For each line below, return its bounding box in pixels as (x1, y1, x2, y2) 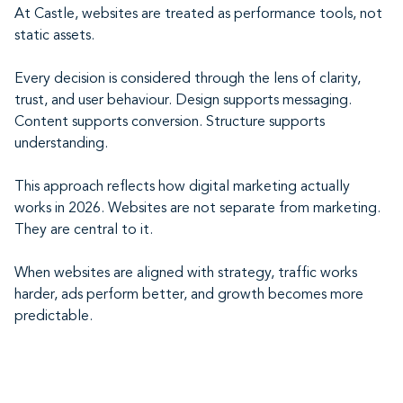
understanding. (14, 137, 108, 151)
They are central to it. (14, 223, 153, 237)
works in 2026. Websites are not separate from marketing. (14, 201, 381, 216)
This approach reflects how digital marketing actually (14, 180, 350, 194)
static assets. (14, 29, 94, 43)
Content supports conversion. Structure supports (14, 115, 325, 130)
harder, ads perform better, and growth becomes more (14, 288, 363, 302)
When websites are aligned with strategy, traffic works (14, 266, 357, 281)
